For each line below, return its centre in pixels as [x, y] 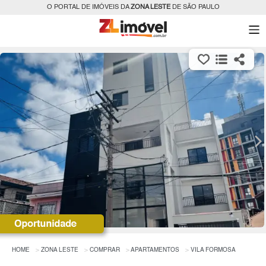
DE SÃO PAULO [195, 7]
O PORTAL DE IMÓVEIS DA [88, 7]
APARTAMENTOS [155, 250]
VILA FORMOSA [213, 250]
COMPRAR [105, 250]
